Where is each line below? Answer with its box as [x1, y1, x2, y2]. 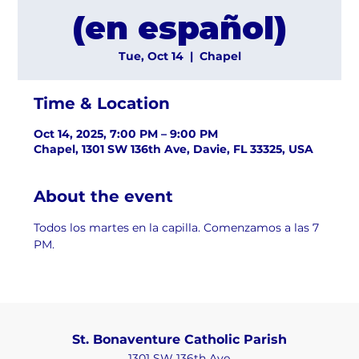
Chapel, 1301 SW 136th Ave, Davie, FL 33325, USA [34, 141, 314, 156]
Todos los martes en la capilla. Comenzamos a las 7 [34, 220, 323, 235]
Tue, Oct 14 [118, 48, 184, 63]
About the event [34, 186, 174, 206]
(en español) [72, 7, 287, 47]
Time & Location [34, 93, 171, 113]
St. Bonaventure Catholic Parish [71, 332, 287, 348]
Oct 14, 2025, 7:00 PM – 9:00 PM [34, 126, 219, 141]
